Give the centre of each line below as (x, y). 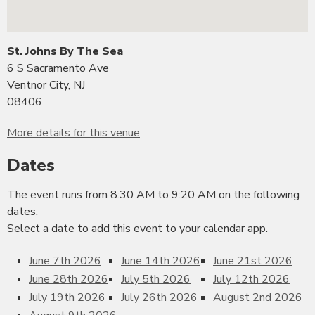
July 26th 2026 (159, 297)
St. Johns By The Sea (65, 51)
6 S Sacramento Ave (58, 68)
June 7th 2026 (65, 261)
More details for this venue (73, 133)
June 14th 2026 (161, 261)
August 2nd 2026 (258, 297)
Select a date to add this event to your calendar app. (137, 228)
